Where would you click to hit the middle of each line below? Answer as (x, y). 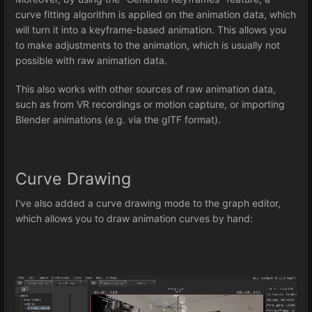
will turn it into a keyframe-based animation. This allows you (151, 29)
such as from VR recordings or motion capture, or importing (150, 104)
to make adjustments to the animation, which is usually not (148, 45)
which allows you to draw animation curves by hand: (134, 219)
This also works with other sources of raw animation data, (146, 88)
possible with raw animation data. (91, 60)
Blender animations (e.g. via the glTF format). (118, 119)
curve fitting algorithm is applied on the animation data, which (156, 14)
